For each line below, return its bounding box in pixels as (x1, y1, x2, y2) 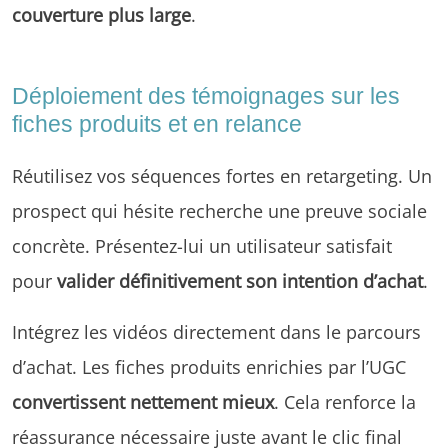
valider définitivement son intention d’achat (57, 267, 423, 293)
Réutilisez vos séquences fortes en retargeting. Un (12, 162, 432, 188)
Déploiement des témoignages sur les (12, 82, 400, 109)
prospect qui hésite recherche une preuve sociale (12, 197, 427, 223)
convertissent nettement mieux (12, 388, 274, 414)
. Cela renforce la (274, 388, 416, 414)
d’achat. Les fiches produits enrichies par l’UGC (12, 353, 406, 379)
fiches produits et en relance (12, 110, 302, 137)
